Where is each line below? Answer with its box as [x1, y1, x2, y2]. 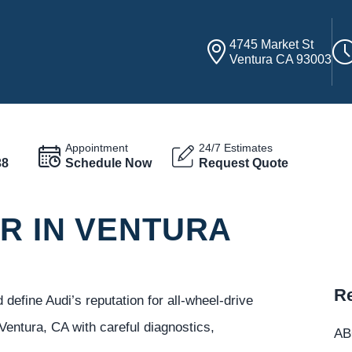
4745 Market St [229, 38, 314, 51]
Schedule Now [65, 156, 152, 170]
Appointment [65, 141, 129, 154]
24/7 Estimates [199, 141, 273, 154]
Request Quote [199, 156, 289, 170]
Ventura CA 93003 [229, 53, 332, 66]
